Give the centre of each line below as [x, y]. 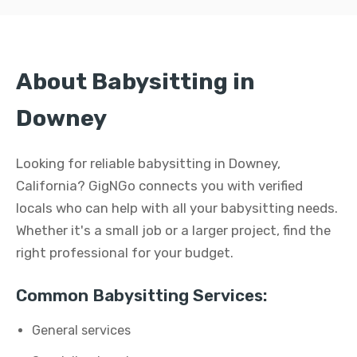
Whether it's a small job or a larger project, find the [173, 230]
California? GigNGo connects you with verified [159, 186]
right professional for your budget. [125, 253]
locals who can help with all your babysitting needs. [177, 208]
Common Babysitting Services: [141, 296]
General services [81, 330]
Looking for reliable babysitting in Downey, [148, 163]
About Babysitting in [135, 81]
